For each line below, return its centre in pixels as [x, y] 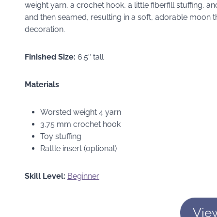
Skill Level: [45, 176]
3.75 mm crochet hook [80, 124]
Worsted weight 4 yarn [81, 112]
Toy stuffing [61, 136]
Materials [42, 84]
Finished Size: [51, 57]
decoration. [45, 29]
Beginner [83, 176]
